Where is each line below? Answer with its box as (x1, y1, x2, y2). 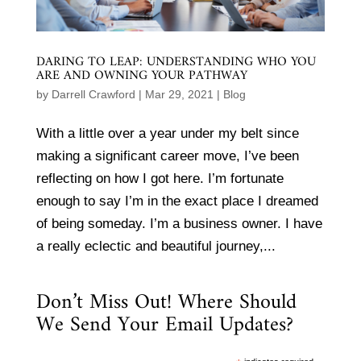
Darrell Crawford (51, 88, 135, 102)
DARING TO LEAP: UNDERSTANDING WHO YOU (35, 51, 316, 74)
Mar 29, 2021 (144, 88, 214, 102)
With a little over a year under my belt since (35, 126, 299, 142)
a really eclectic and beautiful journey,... (35, 239, 276, 255)
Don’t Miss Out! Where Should (35, 284, 297, 322)
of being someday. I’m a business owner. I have (35, 216, 322, 232)
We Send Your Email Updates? (35, 307, 293, 344)
